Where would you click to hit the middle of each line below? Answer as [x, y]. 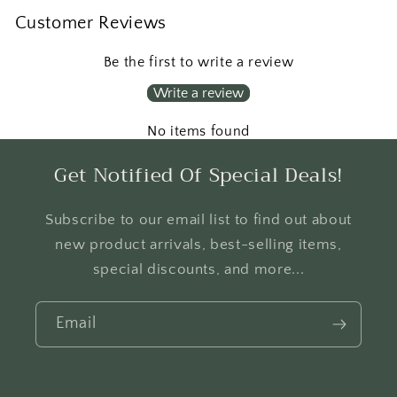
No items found [198, 132]
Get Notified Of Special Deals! [198, 176]
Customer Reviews [91, 23]
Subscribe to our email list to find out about [198, 220]
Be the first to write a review [198, 62]
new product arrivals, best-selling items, [198, 245]
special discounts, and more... [198, 270]
